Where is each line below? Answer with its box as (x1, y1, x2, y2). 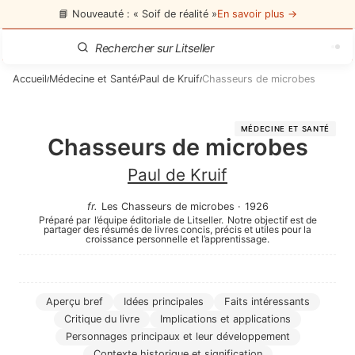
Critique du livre (64, 313, 139, 325)
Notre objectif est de (227, 214, 317, 226)
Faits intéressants (223, 296, 310, 307)
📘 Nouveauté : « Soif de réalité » (58, 7, 217, 20)
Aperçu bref (45, 296, 103, 307)
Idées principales (123, 296, 204, 307)
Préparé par (38, 214, 90, 226)
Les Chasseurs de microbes (101, 200, 235, 212)
